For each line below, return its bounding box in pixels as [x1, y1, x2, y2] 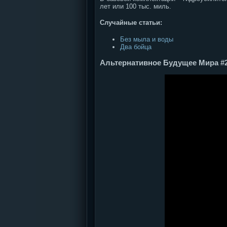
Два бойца [120, 43, 152, 51]
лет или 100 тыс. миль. [100, 3, 171, 10]
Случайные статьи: [100, 19, 162, 27]
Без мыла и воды [120, 35, 173, 43]
